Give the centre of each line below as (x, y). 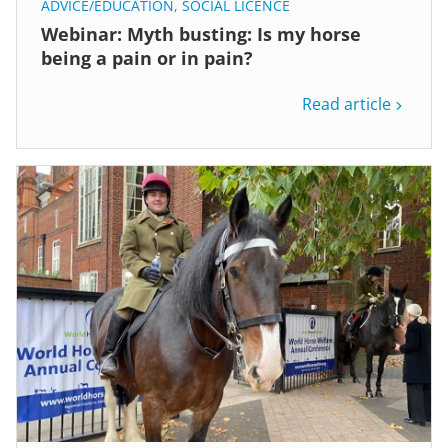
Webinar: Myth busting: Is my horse (201, 34)
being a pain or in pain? (147, 58)
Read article (346, 104)
